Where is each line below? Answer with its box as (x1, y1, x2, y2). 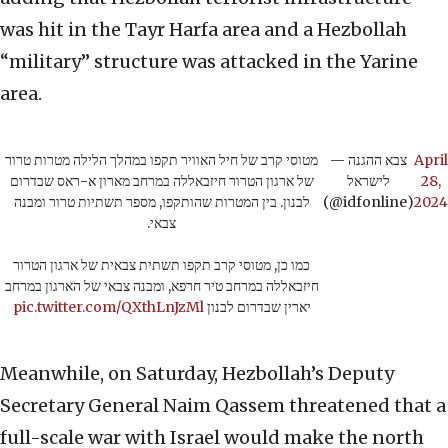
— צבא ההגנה (330, 151, 348, 170)
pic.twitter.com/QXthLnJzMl (12, 298, 204, 317)
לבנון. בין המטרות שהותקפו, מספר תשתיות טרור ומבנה (13, 193, 310, 212)
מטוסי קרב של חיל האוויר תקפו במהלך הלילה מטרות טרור (5, 151, 318, 170)
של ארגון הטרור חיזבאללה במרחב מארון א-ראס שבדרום (9, 172, 314, 191)
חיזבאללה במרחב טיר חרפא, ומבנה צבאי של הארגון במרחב (4, 277, 319, 296)
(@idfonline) (323, 193, 414, 212)
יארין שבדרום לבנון (203, 298, 311, 317)
